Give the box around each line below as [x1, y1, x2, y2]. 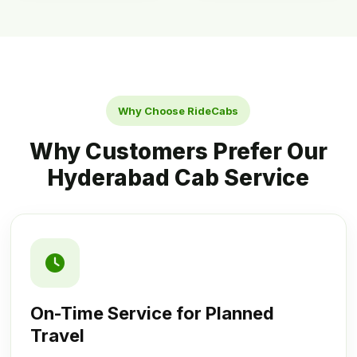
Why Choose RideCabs [118, 104, 239, 118]
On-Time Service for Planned [30, 303, 275, 324]
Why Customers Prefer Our [29, 138, 328, 166]
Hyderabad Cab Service [47, 164, 310, 192]
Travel [30, 325, 85, 347]
